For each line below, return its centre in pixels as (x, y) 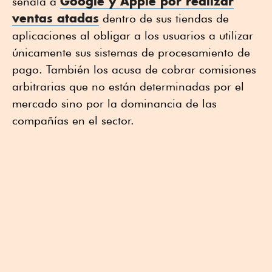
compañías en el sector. (73, 120)
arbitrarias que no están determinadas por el (128, 86)
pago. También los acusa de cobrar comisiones (134, 69)
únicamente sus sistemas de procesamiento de (131, 52)
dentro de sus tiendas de (164, 18)
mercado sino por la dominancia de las (114, 103)
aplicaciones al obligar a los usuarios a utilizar (133, 35)
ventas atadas (56, 18)
